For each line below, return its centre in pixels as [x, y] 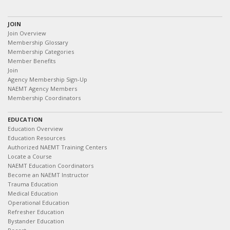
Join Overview [27, 33]
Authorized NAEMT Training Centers [57, 147]
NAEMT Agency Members [42, 89]
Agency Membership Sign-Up [47, 79]
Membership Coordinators [44, 98]
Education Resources [36, 138]
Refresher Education [36, 212]
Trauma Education [33, 184]
